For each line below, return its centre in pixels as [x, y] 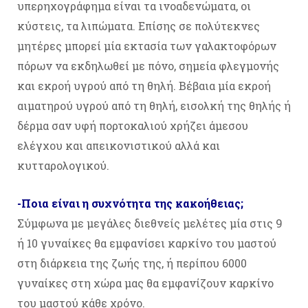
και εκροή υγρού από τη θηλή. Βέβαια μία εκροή [144, 86]
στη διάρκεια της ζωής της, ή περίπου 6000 [132, 263]
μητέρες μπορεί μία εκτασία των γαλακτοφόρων [147, 46]
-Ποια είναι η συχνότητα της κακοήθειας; [130, 203]
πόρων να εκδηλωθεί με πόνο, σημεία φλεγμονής [148, 66]
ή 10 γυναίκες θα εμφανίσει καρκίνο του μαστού [147, 243]
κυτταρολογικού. [63, 166]
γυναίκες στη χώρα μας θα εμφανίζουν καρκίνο [145, 283]
